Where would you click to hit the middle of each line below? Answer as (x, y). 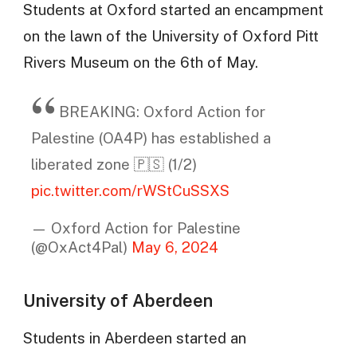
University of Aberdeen (118, 301)
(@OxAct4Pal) (81, 247)
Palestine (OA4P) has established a (151, 137)
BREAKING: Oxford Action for (162, 111)
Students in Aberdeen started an (134, 338)
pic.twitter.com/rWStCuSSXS (130, 190)
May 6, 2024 (175, 247)
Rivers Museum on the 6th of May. (140, 62)
